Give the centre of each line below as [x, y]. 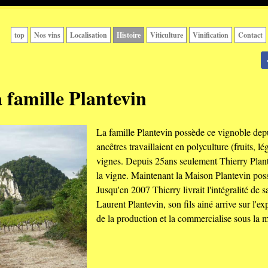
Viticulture [166, 35]
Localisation [88, 35]
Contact [250, 35]
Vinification [210, 35]
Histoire [128, 35]
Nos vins [47, 35]
